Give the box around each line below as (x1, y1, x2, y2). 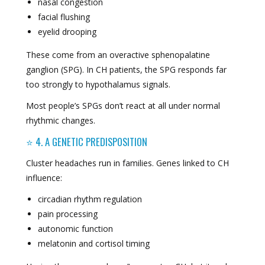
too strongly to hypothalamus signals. (25, 78, 170, 90)
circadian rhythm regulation (37, 193, 142, 205)
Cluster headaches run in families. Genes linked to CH (25, 157, 229, 169)
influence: (25, 172, 62, 183)
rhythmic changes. (25, 114, 95, 126)
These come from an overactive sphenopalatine (25, 49, 210, 60)
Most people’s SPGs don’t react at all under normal (25, 99, 220, 111)
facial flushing (37, 11, 90, 22)
